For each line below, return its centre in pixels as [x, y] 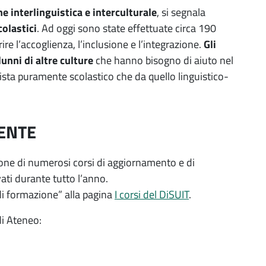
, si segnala [181, 12]
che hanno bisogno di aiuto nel [163, 60]
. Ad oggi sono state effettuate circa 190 [126, 28]
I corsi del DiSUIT [152, 194]
